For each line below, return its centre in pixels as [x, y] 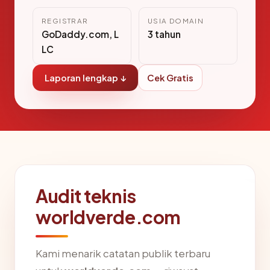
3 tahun [164, 34]
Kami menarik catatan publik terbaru [123, 254]
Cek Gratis [170, 78]
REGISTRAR [65, 21]
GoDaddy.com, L [80, 34]
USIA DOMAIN [176, 21]
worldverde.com [108, 217]
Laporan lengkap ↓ [85, 78]
